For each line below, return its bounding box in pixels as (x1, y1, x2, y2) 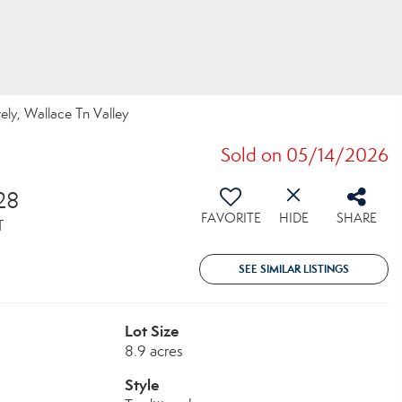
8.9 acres (124, 342, 183, 361)
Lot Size (124, 321, 179, 341)
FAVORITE (200, 210, 261, 226)
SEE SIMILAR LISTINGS (239, 262, 349, 275)
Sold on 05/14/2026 (221, 144, 389, 167)
